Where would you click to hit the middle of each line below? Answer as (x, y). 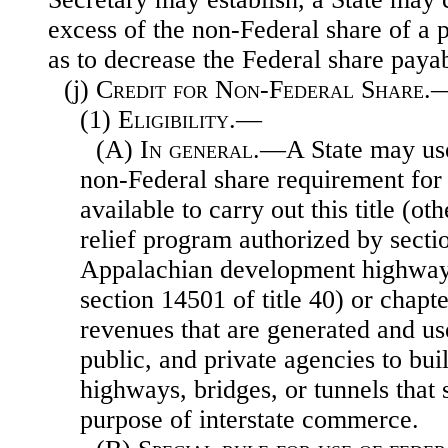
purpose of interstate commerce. (249, 420)
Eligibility (173, 120)
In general (196, 150)
